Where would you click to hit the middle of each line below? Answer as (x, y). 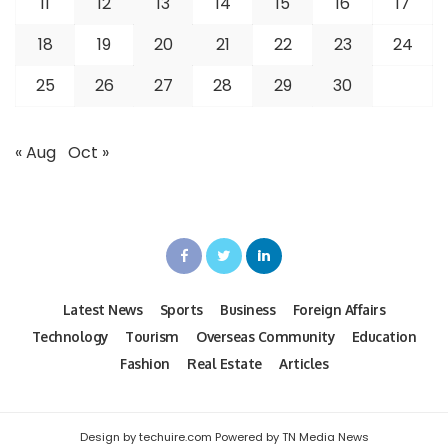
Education (384, 336)
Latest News (102, 309)
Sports (181, 309)
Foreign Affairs (339, 309)
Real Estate (224, 363)
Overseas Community (265, 336)
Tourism (152, 336)
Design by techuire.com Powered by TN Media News (224, 436)
